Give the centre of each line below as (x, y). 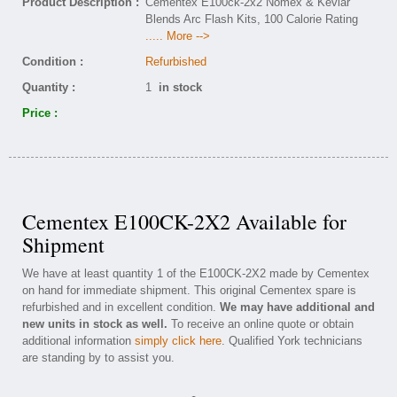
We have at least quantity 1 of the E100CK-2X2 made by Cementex (196, 273)
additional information (78, 341)
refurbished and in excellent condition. (121, 307)
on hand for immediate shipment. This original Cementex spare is (189, 290)
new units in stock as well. (95, 324)
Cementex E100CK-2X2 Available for (184, 222)
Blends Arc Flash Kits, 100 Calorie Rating (252, 19)
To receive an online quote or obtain (261, 324)
